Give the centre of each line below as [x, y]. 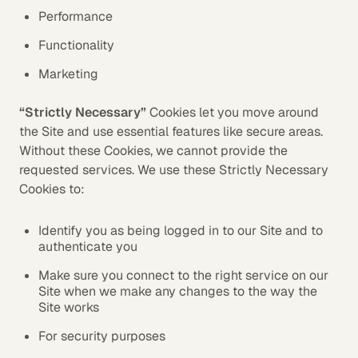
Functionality [76, 45]
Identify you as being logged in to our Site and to [181, 231]
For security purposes [102, 336]
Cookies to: [52, 189]
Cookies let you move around [233, 112]
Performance [76, 16]
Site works [69, 307]
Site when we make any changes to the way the [178, 291]
